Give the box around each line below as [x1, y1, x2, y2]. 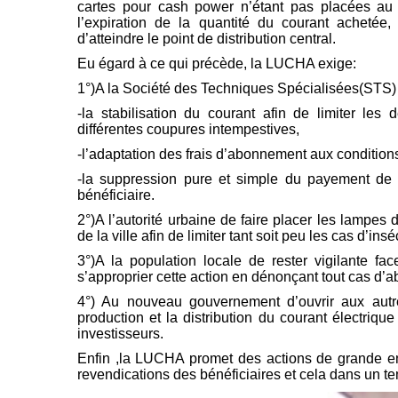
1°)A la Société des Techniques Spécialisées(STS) [77, 81, 396, 97]
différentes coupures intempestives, [77, 122, 299, 138]
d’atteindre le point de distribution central [77, 31, 332, 47]
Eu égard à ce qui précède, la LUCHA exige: [77, 56, 356, 72]
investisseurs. [77, 326, 163, 342]
